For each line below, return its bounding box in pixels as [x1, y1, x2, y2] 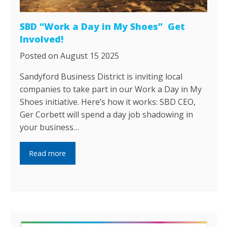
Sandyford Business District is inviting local [20, 71, 183, 83]
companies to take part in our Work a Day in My [20, 84, 202, 95]
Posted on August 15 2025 [20, 50, 120, 62]
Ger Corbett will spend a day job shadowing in [20, 109, 194, 121]
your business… [20, 122, 80, 133]
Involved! [20, 33, 64, 46]
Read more [29, 148, 66, 158]
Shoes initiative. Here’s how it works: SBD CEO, [20, 96, 196, 108]
